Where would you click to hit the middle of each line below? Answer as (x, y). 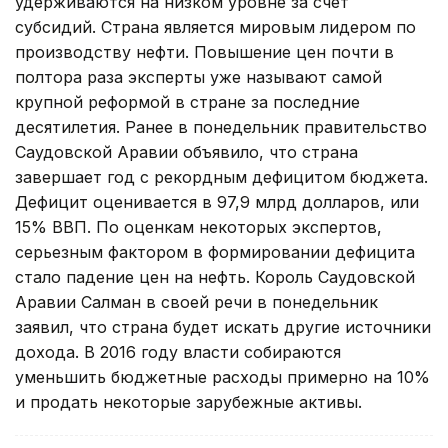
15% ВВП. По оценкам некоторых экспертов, (198, 226)
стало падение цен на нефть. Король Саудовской (215, 276)
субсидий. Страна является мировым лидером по (215, 26)
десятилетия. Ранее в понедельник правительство (221, 126)
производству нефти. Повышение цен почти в (204, 51)
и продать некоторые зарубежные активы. (188, 401)
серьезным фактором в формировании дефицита (215, 251)
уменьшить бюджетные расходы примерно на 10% (222, 376)
